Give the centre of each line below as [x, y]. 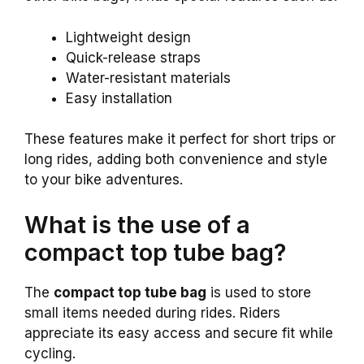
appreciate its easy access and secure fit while [179, 333]
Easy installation [119, 98]
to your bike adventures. [104, 180]
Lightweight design [128, 37]
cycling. [50, 353]
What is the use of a [137, 224]
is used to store [259, 292]
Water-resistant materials [148, 78]
